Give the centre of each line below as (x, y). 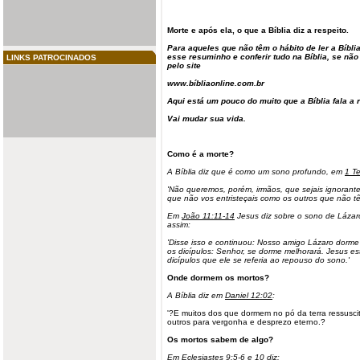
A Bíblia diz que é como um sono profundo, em (256, 172)
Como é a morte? (200, 154)
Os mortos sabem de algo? (220, 340)
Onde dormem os (202, 278)
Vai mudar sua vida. (207, 119)
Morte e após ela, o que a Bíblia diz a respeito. (258, 30)
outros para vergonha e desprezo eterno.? (246, 322)
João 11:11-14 (208, 216)
